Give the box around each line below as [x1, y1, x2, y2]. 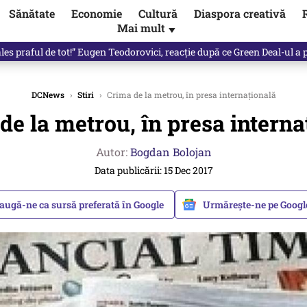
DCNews [31, 89, 64, 100]
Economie [71, 6, 122, 21]
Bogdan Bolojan [130, 145, 212, 159]
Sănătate [8, 6, 55, 21]
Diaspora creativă [193, 6, 286, 21]
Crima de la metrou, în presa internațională [104, 89, 276, 100]
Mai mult [117, 21, 168, 36]
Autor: [95, 145, 130, 159]
